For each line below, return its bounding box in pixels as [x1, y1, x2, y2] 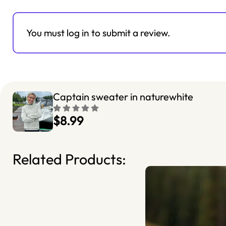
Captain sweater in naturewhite [53, 90, 193, 103]
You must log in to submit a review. [26, 27, 171, 39]
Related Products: [13, 149, 126, 168]
